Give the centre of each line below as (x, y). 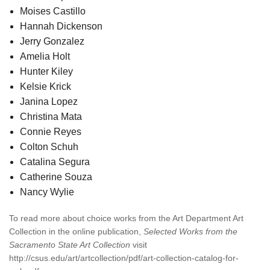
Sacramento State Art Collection (70, 244)
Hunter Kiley (46, 71)
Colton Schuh (49, 146)
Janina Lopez (49, 101)
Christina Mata (51, 116)
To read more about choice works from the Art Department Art (126, 218)
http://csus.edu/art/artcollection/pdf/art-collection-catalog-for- (124, 258)
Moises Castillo (52, 11)
